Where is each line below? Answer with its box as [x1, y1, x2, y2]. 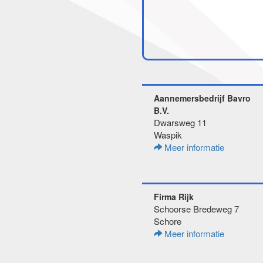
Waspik [154, 129, 182, 141]
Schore [154, 215, 181, 227]
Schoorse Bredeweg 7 [154, 203, 239, 215]
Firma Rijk [154, 191, 194, 203]
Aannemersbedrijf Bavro [154, 92, 251, 104]
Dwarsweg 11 [154, 116, 207, 129]
